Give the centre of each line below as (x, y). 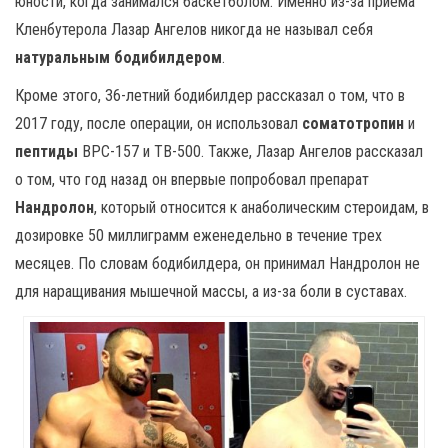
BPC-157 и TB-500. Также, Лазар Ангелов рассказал (250, 151)
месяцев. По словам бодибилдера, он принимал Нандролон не (217, 263)
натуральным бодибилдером (118, 57)
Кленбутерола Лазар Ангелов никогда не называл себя (194, 29)
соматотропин (353, 123)
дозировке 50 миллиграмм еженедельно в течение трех (198, 235)
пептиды (46, 151)
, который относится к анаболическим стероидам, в (261, 207)
